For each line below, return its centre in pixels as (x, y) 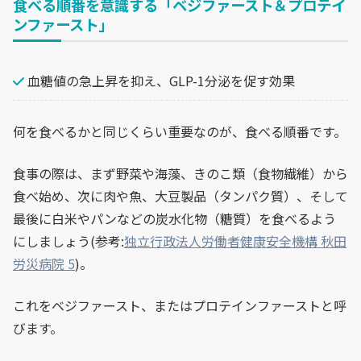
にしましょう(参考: (68, 241)
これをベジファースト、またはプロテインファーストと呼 (180, 305)
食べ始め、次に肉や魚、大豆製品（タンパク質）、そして (180, 195)
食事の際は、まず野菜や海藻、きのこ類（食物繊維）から (180, 173)
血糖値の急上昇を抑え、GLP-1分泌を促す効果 (160, 80)
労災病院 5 (44, 263)
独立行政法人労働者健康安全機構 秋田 (235, 241)
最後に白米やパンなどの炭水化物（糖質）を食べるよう (174, 218)
